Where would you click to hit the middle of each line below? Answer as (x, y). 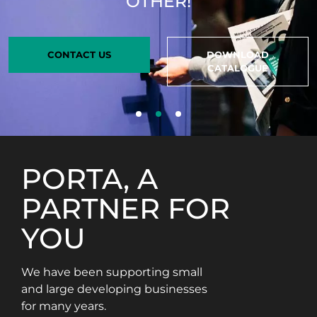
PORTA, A (90, 178)
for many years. (64, 306)
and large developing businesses (114, 289)
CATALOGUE (238, 68)
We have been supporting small (112, 272)
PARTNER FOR (126, 208)
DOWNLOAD (238, 54)
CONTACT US (79, 54)
